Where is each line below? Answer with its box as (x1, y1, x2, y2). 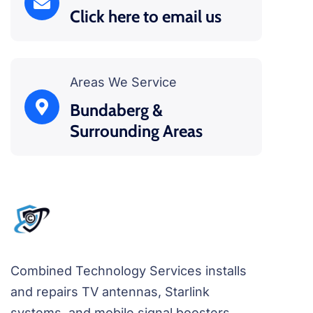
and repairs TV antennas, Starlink (10, 284, 210, 300)
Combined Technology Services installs (10, 263, 247, 279)
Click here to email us (70, 6, 221, 27)
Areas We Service (70, 75, 177, 90)
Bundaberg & (70, 100, 163, 121)
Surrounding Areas (70, 121, 203, 142)
